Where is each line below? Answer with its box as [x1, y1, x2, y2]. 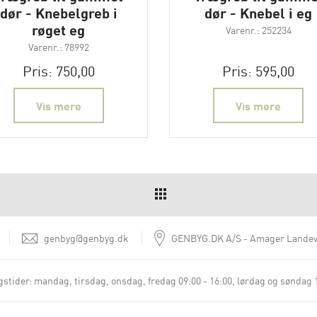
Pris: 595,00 [222, 60, 295, 81]
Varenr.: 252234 [225, 23, 292, 38]
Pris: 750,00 [22, 60, 95, 81]
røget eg [32, 19, 86, 40]
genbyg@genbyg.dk [43, 231, 129, 246]
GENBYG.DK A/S [171, 231, 241, 246]
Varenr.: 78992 [28, 40, 89, 54]
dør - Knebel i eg [204, 2, 313, 23]
